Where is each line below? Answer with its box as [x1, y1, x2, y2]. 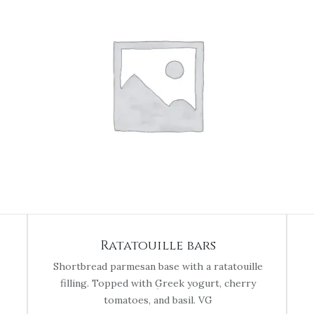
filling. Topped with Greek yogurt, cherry [60, 277, 256, 289]
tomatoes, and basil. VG [103, 294, 212, 306]
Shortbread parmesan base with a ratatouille [53, 260, 263, 273]
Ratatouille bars [100, 237, 216, 254]
